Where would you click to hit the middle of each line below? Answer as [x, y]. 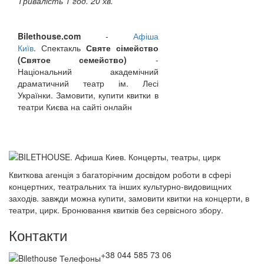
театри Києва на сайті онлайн [75, 107]
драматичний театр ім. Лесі [88, 83]
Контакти [38, 235]
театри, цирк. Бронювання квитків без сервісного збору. [116, 210]
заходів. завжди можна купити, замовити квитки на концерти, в [129, 198]
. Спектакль [60, 48]
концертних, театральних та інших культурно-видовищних [120, 186]
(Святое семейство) [72, 60]
